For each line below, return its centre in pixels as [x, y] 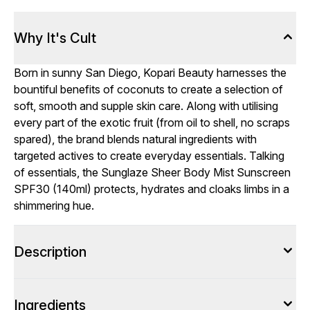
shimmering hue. [54, 206]
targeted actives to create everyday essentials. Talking [149, 156]
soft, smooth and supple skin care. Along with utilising [146, 106]
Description [50, 252]
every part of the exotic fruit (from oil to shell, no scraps [152, 122]
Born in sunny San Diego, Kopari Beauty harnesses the [150, 73]
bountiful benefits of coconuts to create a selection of [148, 89]
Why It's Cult [55, 38]
